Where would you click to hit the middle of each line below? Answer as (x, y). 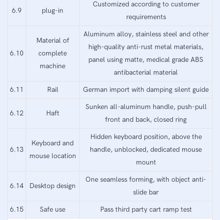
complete (53, 53)
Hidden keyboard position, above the (146, 137)
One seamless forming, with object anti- (146, 179)
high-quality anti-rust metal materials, (146, 47)
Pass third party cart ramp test (146, 209)
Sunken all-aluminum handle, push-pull (146, 107)
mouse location (53, 156)
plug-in (53, 10)
